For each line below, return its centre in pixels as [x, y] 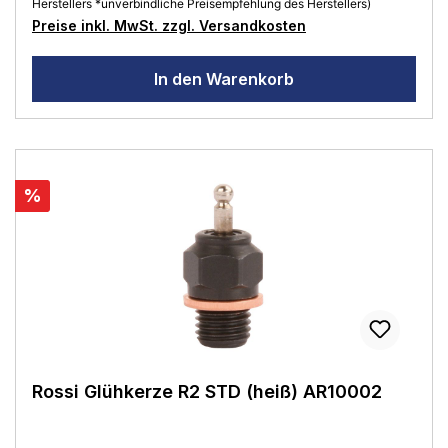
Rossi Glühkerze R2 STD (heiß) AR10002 [207, 391]
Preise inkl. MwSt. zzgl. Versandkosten [169, 25]
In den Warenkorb [224, 78]
